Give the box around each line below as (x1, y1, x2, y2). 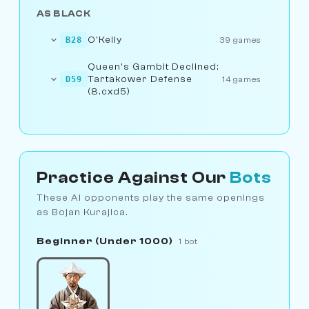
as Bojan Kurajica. (37, 206, 128, 219)
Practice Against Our (37, 168, 230, 188)
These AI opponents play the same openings (37, 192, 265, 204)
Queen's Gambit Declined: (88, 60, 220, 72)
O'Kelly (88, 33, 123, 46)
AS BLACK (37, 8, 91, 19)
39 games (220, 34, 261, 45)
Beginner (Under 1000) (37, 235, 173, 248)
